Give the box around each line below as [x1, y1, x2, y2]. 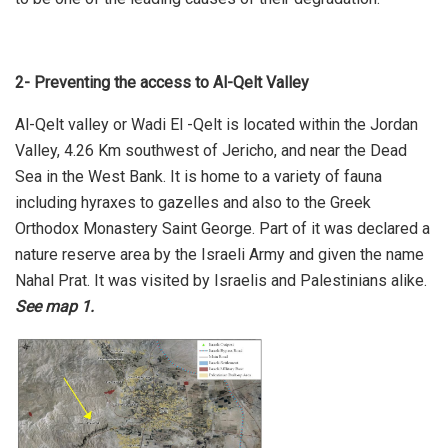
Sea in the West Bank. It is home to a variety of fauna [15, 166, 382, 186]
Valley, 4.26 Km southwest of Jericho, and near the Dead [15, 140, 407, 160]
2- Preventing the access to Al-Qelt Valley [15, 72, 309, 92]
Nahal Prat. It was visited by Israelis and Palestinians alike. [15, 270, 427, 290]
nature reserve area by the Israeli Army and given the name [15, 244, 424, 264]
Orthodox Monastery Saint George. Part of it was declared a [15, 218, 430, 238]
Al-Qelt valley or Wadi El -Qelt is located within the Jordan [15, 114, 418, 134]
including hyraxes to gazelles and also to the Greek [15, 192, 371, 212]
